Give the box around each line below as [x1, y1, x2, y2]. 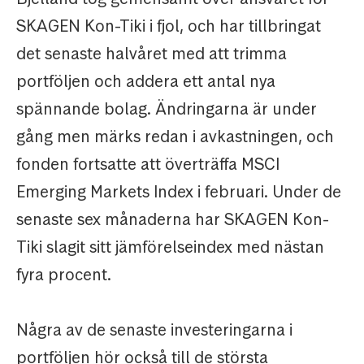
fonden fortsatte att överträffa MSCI [16, 154, 279, 175]
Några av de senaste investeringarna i [16, 319, 292, 341]
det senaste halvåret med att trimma [16, 43, 287, 65]
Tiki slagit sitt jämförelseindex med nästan [16, 236, 324, 258]
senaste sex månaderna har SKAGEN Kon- [16, 209, 329, 231]
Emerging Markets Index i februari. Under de [16, 181, 341, 203]
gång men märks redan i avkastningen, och [16, 126, 334, 148]
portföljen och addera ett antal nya [16, 71, 275, 93]
